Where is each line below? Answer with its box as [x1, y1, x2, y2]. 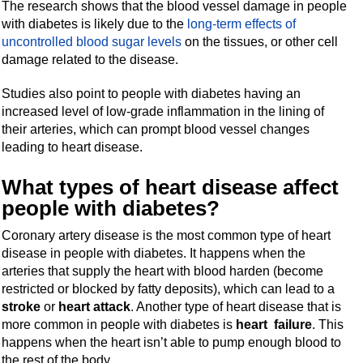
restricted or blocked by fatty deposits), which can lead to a [2, 281, 335, 296]
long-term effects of [187, 16, 297, 31]
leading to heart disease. [2, 139, 143, 154]
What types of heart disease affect [2, 174, 340, 199]
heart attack [58, 299, 131, 314]
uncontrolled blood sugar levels [2, 34, 182, 49]
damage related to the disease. [2, 52, 179, 66]
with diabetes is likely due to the [2, 16, 188, 31]
